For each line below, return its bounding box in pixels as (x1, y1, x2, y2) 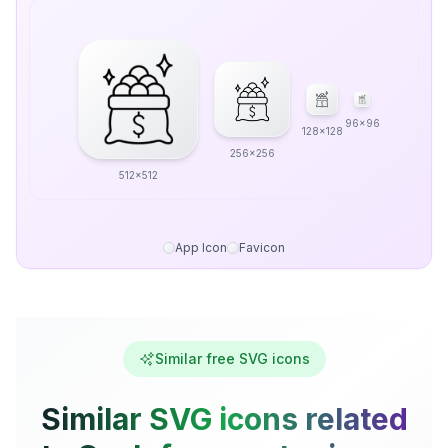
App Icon (175, 240, 227, 255)
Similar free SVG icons (154, 350, 310, 367)
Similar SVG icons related (40, 401, 408, 437)
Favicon (239, 240, 285, 255)
